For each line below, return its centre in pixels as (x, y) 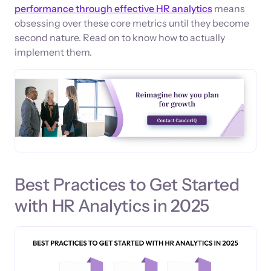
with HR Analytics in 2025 (112, 205)
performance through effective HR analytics (113, 9)
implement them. (53, 52)
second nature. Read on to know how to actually (120, 38)
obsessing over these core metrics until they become (132, 23)
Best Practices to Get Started (127, 184)
